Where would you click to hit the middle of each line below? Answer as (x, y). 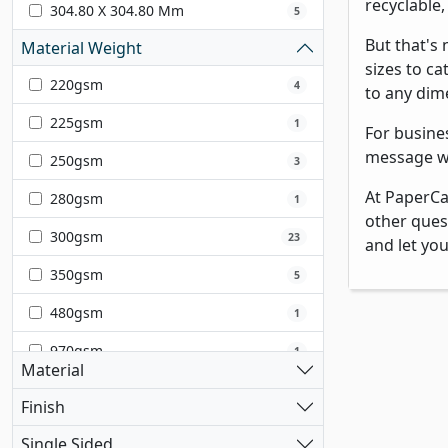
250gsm (76, 161)
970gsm (76, 351)
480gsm (76, 313)
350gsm (76, 275)
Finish (43, 406)
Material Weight (81, 47)
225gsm (76, 123)
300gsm (76, 237)
